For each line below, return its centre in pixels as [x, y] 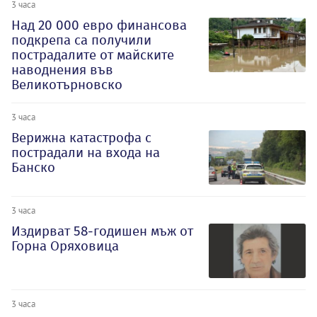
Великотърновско [67, 85]
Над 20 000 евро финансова [99, 25]
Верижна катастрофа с [81, 138]
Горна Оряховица [65, 246]
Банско [33, 168]
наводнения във [62, 70]
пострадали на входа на [86, 153]
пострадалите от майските [93, 55]
